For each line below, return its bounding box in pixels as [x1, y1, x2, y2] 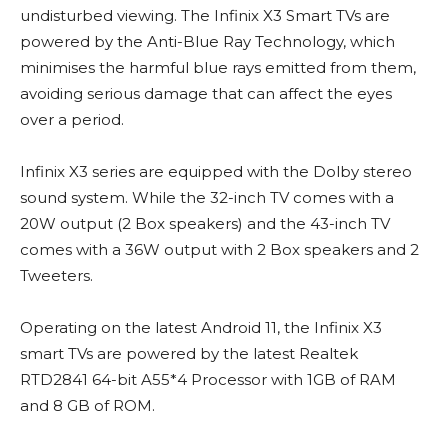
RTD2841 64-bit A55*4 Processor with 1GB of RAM [20, 370, 396, 390]
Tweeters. [20, 266, 93, 286]
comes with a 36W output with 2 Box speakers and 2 [20, 240, 419, 260]
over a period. [20, 110, 124, 130]
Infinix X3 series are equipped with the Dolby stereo [20, 162, 412, 182]
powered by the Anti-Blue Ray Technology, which [20, 32, 395, 52]
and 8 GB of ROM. [20, 396, 155, 416]
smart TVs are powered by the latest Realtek [20, 344, 358, 364]
